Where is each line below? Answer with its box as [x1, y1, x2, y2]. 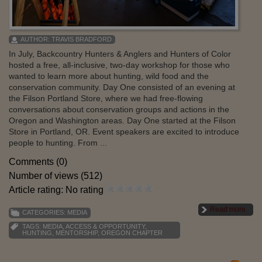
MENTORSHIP [56, 229, 98, 236]
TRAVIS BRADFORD [51, 35, 112, 43]
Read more [210, 205, 246, 213]
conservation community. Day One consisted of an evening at [9, 82, 235, 92]
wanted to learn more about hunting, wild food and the [9, 71, 209, 81]
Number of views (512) [9, 170, 102, 181]
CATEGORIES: [22, 208, 67, 216]
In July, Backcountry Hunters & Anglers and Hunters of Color [9, 49, 231, 58]
